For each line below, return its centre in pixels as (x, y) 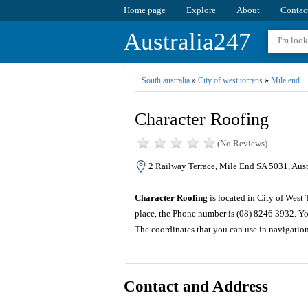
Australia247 (187, 42)
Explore (201, 10)
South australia (165, 80)
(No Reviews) (242, 144)
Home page (144, 10)
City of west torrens (230, 80)
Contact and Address (196, 287)
